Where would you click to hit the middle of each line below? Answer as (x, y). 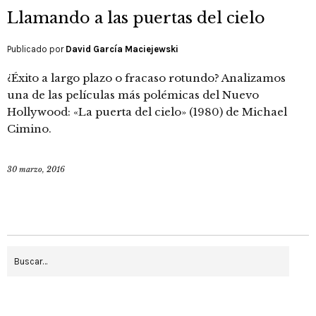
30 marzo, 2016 (36, 170)
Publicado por (36, 49)
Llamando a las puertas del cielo (136, 18)
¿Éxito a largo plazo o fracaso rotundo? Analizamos (146, 78)
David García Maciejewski (122, 49)
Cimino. (29, 129)
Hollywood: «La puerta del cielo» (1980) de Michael (147, 112)
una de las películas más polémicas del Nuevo (133, 95)
